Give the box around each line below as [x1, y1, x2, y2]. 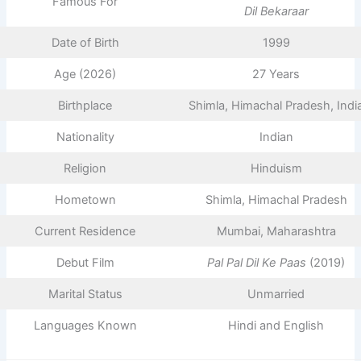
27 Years [252, 66, 300, 81]
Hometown [54, 192, 116, 207]
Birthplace [58, 98, 112, 113]
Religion [64, 160, 106, 176]
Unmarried [247, 286, 305, 301]
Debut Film [56, 255, 114, 270]
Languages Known [33, 317, 137, 333]
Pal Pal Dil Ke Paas [207, 255, 306, 270]
